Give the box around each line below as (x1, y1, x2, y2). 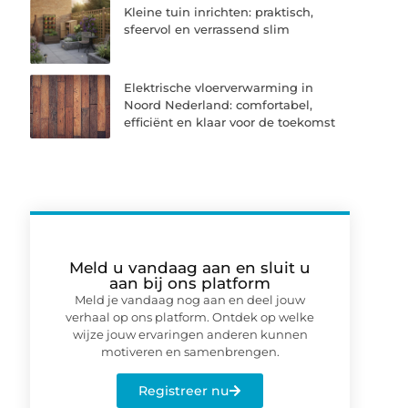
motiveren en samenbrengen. (100, 343, 280, 359)
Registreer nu (138, 382, 229, 400)
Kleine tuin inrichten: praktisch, (124, 5, 314, 20)
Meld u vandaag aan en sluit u (69, 258, 311, 277)
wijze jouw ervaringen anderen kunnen (72, 326, 308, 342)
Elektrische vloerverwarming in (124, 79, 314, 95)
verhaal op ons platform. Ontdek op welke (66, 309, 315, 324)
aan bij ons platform (109, 273, 271, 292)
